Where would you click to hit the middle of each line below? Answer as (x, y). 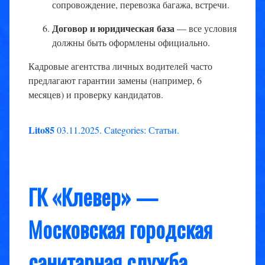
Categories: (125, 130)
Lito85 (41, 130)
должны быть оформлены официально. (131, 43)
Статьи (163, 130)
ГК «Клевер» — (93, 197)
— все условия (206, 28)
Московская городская (120, 230)
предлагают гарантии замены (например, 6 (115, 80)
